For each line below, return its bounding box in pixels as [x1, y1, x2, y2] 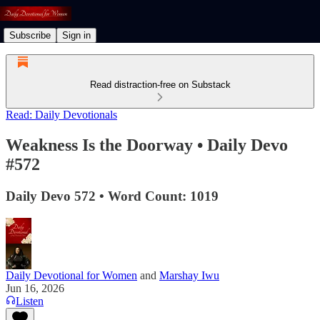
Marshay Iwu [159, 269, 219, 281]
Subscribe [9, 29, 51, 41]
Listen [16, 294, 44, 307]
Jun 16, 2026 [6, 281, 64, 294]
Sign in [62, 29, 91, 41]
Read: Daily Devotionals [6, 109, 117, 121]
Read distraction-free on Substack [89, 79, 231, 90]
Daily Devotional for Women [6, 269, 137, 281]
